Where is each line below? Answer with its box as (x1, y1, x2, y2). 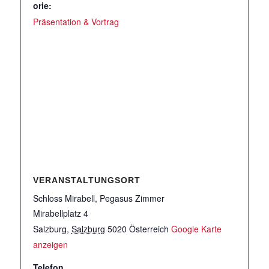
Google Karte (171, 223, 222, 235)
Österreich (128, 223, 169, 235)
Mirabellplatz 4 (32, 207, 88, 219)
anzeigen (32, 238, 68, 250)
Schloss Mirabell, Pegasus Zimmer (32, 192, 165, 204)
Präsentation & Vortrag (32, 16, 119, 28)
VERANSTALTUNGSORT (32, 175, 141, 185)
